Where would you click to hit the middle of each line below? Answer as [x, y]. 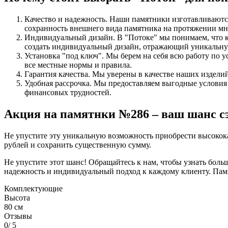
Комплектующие [33, 188]
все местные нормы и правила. [78, 65]
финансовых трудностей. [68, 92]
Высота [17, 197]
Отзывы [18, 216]
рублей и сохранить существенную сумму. [78, 145]
